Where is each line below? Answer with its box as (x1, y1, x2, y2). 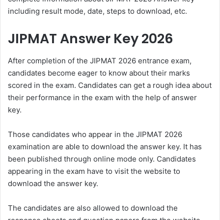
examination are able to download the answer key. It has (8, 141, 202, 151)
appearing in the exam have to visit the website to (8, 166, 180, 176)
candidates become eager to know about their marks (8, 68, 190, 78)
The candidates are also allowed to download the (8, 203, 178, 213)
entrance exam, (136, 55, 192, 65)
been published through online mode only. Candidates (8, 154, 196, 164)
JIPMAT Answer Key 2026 (8, 29, 173, 48)
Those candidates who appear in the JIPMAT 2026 (8, 129, 182, 139)
